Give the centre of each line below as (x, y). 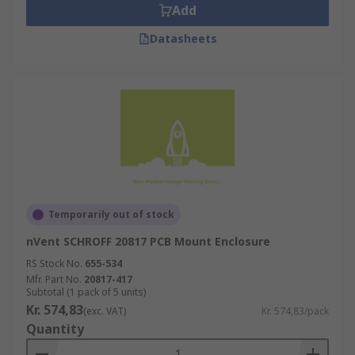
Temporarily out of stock (111, 214)
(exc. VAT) (105, 311)
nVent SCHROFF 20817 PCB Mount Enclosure (148, 241)
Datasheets (183, 38)
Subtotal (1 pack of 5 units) (86, 292)
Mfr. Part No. (54, 279)
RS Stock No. (54, 263)
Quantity (55, 329)
